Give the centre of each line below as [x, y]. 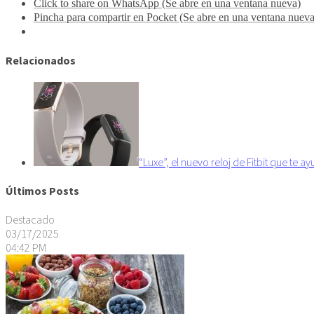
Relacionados [41, 60]
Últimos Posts [42, 191]
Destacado [30, 220]
